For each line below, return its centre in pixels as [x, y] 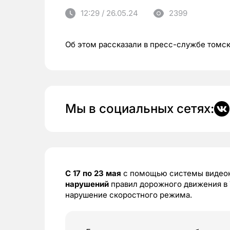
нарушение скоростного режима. [129, 195]
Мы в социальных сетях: [140, 109]
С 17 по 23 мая [93, 173]
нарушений [87, 184]
